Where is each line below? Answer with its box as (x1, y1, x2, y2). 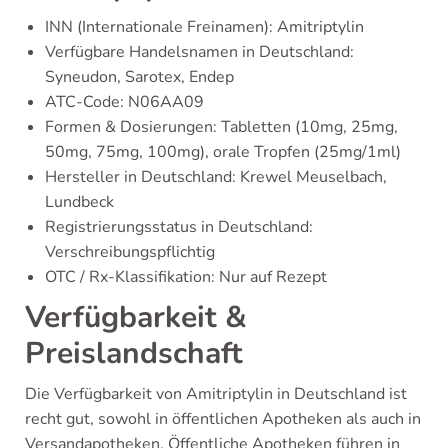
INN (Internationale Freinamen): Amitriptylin (45, 15, 364, 38)
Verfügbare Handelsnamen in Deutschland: (45, 40, 354, 63)
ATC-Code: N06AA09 (45, 90, 204, 113)
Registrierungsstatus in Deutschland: (45, 215, 313, 238)
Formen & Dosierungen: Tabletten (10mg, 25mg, (45, 115, 398, 138)
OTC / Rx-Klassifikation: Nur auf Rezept (45, 265, 327, 288)
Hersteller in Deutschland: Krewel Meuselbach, (45, 165, 387, 188)
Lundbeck (45, 190, 114, 213)
